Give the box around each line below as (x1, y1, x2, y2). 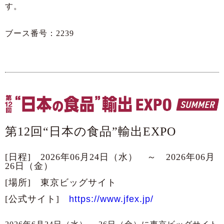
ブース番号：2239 (5, 29, 74, 38)
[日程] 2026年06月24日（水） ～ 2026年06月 (5, 152, 215, 162)
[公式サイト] (5, 194, 69, 204)
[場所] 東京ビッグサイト (5, 177, 116, 188)
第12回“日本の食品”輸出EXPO (5, 125, 176, 138)
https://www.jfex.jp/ (69, 194, 153, 204)
